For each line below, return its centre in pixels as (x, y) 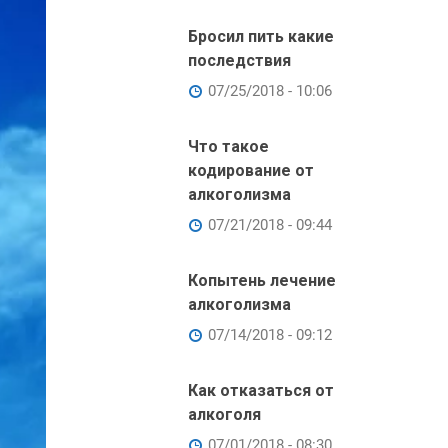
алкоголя (224, 414)
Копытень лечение (262, 280)
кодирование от (251, 170)
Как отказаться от (261, 390)
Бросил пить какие (261, 36)
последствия (239, 60)
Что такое (228, 146)
